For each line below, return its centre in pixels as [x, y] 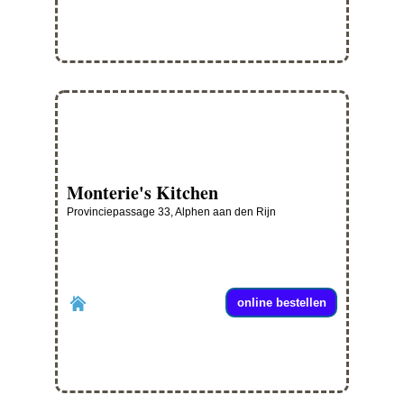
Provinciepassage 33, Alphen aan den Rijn [171, 212]
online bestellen [281, 303]
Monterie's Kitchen [142, 193]
